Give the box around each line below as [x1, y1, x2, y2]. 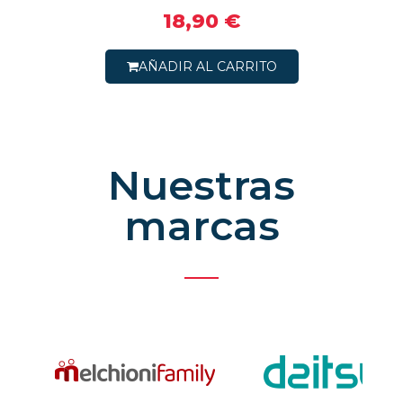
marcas [123, 200, 280, 250]
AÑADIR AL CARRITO [138, 58, 277, 75]
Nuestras [108, 159, 295, 210]
